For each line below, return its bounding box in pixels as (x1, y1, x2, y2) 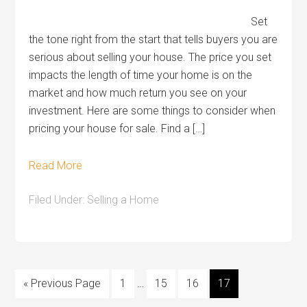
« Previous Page (23, 277, 101, 290)
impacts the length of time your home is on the (29, 69, 253, 82)
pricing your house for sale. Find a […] (29, 122, 206, 135)
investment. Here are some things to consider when (29, 104, 276, 117)
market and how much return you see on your (29, 86, 247, 99)
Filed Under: (29, 193, 88, 206)
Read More (29, 159, 83, 172)
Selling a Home (87, 193, 160, 206)
